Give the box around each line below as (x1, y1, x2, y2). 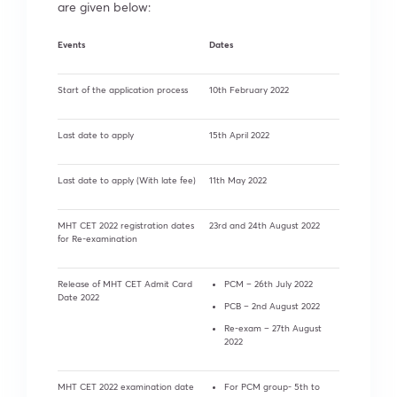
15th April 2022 (209, 128, 269, 141)
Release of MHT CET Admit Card (58, 277, 192, 290)
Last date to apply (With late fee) (58, 174, 196, 186)
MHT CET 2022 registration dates (58, 219, 194, 231)
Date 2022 (58, 291, 102, 303)
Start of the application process (58, 83, 188, 96)
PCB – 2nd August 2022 (224, 300, 320, 312)
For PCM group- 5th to (224, 380, 320, 393)
